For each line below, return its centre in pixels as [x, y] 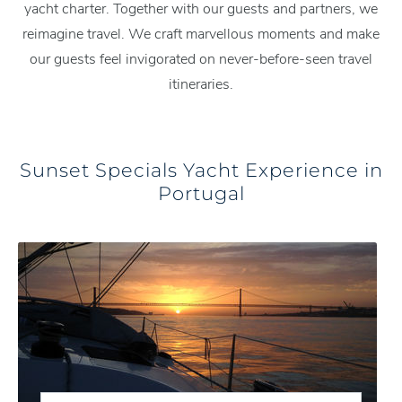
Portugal [201, 193]
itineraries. [201, 85]
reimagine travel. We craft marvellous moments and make [201, 35]
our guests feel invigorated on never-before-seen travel [201, 60]
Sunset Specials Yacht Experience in [201, 170]
